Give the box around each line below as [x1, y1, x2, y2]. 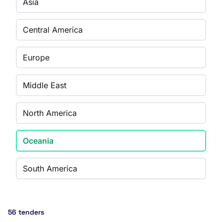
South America [23, 164, 77, 173]
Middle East [23, 80, 66, 90]
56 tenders [8, 208, 44, 217]
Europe [23, 53, 50, 62]
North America [23, 108, 77, 118]
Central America [23, 25, 83, 35]
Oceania [23, 136, 54, 146]
